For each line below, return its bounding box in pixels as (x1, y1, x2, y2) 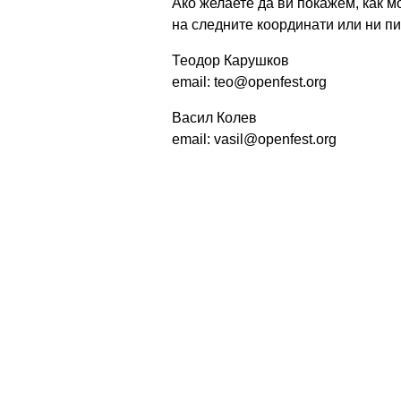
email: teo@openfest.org (172, 73, 327, 90)
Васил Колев (172, 109, 257, 125)
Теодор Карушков (172, 52, 289, 68)
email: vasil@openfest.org (172, 131, 337, 147)
